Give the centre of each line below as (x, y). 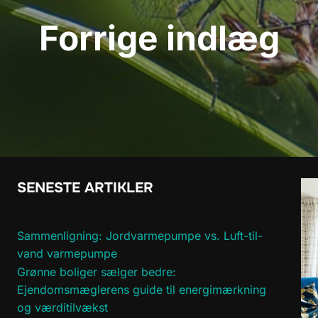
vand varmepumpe (67, 254)
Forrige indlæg (159, 38)
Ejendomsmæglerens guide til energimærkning (142, 290)
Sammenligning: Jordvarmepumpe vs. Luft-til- (140, 236)
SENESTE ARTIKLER (85, 188)
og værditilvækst (62, 308)
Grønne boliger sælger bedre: (97, 272)
